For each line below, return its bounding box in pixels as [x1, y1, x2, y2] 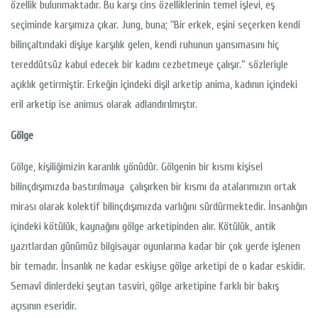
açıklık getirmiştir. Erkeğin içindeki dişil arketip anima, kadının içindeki [11, 78, 297, 92]
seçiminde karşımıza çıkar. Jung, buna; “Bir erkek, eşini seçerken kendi [11, 18, 300, 32]
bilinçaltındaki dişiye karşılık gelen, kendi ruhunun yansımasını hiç [11, 38, 279, 52]
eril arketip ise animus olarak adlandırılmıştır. [11, 98, 197, 111]
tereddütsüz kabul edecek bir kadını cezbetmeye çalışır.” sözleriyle [11, 58, 288, 72]
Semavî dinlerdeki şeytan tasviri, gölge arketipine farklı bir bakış [11, 280, 279, 293]
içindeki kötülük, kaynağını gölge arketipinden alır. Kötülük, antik [11, 220, 276, 234]
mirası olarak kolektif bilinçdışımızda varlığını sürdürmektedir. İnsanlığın [11, 200, 307, 214]
